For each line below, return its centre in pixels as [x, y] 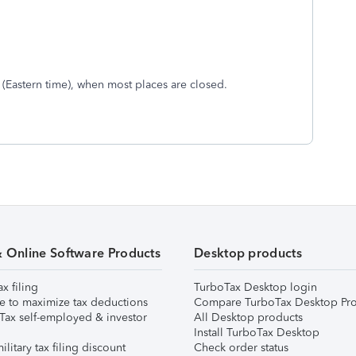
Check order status [241, 348]
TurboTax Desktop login [255, 287]
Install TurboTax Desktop [257, 333]
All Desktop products [248, 317]
